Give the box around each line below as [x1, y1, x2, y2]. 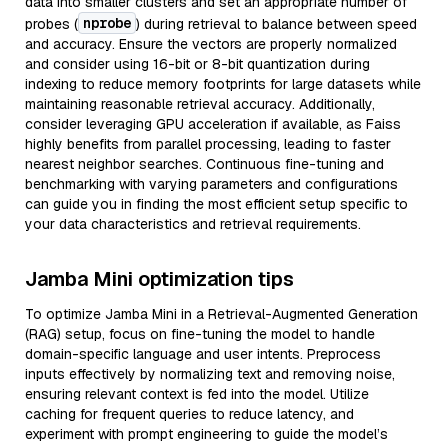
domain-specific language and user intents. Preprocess [25, 345, 381, 363]
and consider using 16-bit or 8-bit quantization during [25, 55, 370, 73]
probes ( [25, 15, 78, 33]
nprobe [83, 14, 131, 32]
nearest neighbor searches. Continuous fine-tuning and [25, 155, 384, 173]
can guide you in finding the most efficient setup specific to [25, 195, 408, 213]
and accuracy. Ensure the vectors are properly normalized [25, 35, 397, 53]
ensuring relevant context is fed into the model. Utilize [25, 385, 369, 403]
